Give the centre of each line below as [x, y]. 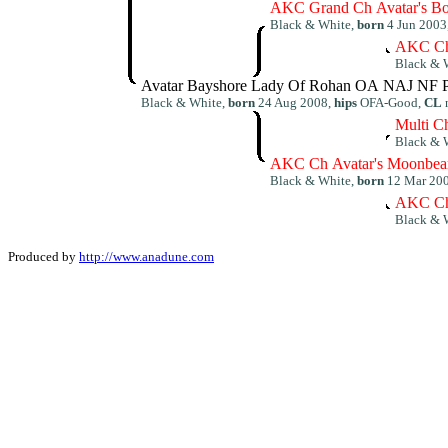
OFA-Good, [390, 102]
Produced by [43, 256]
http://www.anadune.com [146, 256]
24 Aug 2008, [294, 102]
